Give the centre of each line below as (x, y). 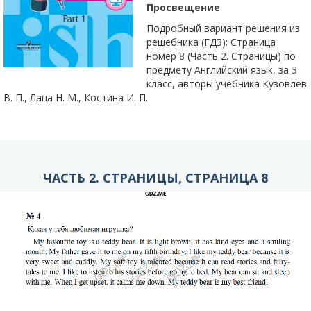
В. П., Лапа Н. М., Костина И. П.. (77, 98)
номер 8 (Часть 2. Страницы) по (221, 56)
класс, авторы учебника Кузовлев (227, 84)
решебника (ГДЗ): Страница (211, 42)
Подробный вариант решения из (223, 28)
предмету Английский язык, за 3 (222, 70)
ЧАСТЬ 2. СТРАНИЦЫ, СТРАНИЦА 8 (155, 178)
